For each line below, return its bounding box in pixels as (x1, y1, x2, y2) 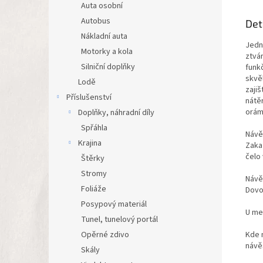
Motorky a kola (81, 46, 133, 58)
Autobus (81, 15, 110, 27)
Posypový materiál (81, 198, 147, 210)
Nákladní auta (81, 31, 127, 42)
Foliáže (81, 183, 106, 195)
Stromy (81, 168, 107, 180)
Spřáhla (81, 122, 107, 134)
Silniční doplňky (81, 61, 135, 73)
